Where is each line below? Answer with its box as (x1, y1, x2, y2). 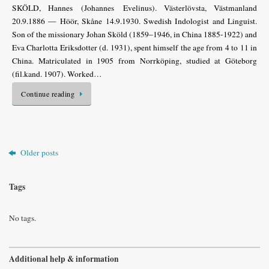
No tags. (9, 213, 36, 223)
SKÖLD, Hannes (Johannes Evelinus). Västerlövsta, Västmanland (12, 2, 257, 13)
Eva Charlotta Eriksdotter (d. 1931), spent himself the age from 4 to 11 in (12, 41, 257, 53)
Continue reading (21, 88, 74, 98)
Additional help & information (9, 252, 119, 265)
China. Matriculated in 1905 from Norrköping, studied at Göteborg (12, 55, 257, 66)
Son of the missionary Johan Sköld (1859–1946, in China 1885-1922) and (12, 28, 257, 40)
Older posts (20, 147, 59, 158)
